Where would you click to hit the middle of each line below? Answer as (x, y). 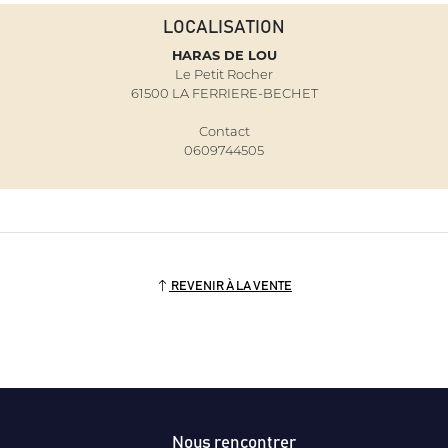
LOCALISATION (224, 27)
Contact (224, 131)
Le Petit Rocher (224, 74)
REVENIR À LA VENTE (230, 287)
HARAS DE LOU (224, 55)
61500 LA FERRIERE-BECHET (224, 93)
